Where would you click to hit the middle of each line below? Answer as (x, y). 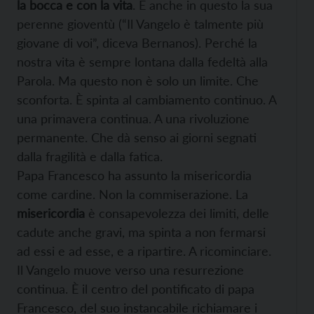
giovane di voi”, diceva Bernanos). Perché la (137, 42)
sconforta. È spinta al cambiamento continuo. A (146, 99)
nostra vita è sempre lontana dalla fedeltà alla (142, 61)
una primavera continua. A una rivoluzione (133, 118)
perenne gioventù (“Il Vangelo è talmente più (140, 23)
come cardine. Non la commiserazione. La (132, 194)
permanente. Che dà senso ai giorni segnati (137, 137)
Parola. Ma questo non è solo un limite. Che (138, 80)
